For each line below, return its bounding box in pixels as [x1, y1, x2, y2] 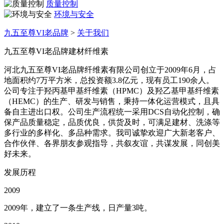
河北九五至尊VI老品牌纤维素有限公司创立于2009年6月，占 [4, 65, 216, 74]
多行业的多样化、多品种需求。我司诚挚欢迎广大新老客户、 [4, 128, 220, 137]
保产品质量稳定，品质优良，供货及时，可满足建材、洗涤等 [4, 118, 220, 126]
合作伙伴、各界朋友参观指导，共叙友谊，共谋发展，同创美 [4, 139, 220, 147]
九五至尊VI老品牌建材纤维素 [4, 47, 108, 55]
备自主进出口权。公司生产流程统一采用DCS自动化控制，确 [4, 107, 220, 116]
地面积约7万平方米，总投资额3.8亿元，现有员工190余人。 [4, 76, 214, 84]
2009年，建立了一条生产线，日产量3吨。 [4, 203, 152, 212]
